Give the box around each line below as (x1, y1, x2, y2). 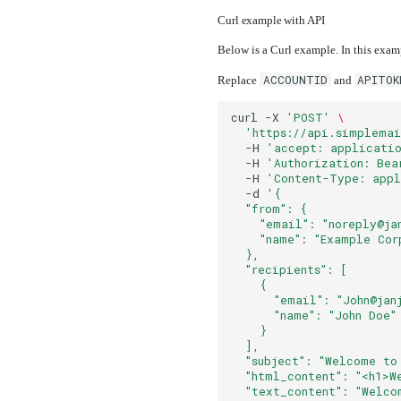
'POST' (286, 109, 331, 124)
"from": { (231, 200, 308, 216)
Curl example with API (218, 14, 325, 28)
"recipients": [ (231, 261, 348, 277)
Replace (218, 74, 260, 87)
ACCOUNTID (262, 73, 328, 87)
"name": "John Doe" (231, 307, 397, 322)
